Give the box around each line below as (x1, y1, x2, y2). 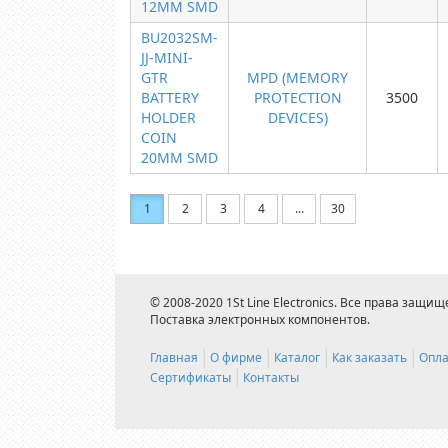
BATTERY (141, 88, 199, 107)
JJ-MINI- (141, 48, 193, 67)
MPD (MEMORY (247, 68, 348, 87)
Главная (150, 349, 198, 366)
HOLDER (141, 108, 196, 127)
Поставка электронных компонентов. (150, 311, 370, 328)
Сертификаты (150, 369, 231, 386)
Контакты (243, 369, 299, 386)
